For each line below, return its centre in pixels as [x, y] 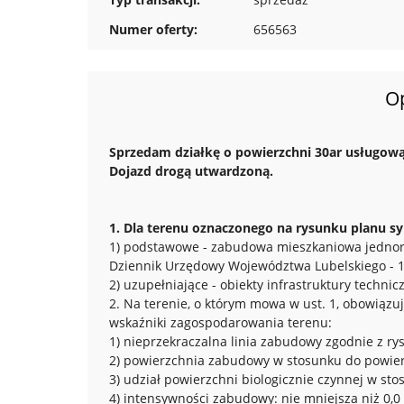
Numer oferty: [153, 29]
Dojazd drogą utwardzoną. [191, 171]
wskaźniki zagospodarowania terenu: [220, 322]
